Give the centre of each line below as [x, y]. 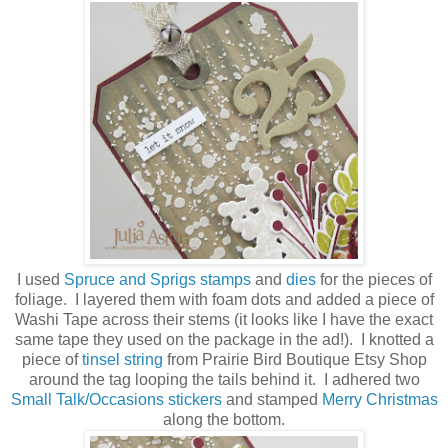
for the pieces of [375, 280]
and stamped [271, 400]
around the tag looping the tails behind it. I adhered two [224, 380]
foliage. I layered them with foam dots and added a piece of [224, 300]
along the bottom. [224, 420]
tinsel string [120, 360]
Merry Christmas [379, 400]
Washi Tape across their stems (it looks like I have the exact [224, 320]
